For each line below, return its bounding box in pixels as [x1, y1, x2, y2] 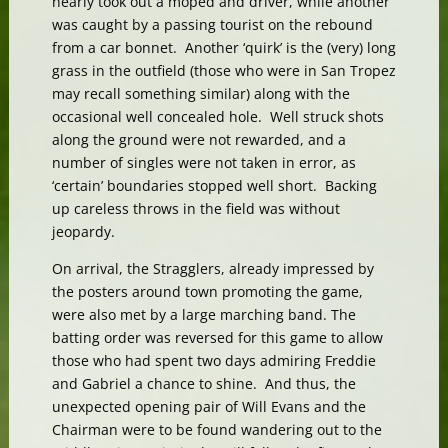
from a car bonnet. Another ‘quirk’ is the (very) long [51, 37, 396, 57]
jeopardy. [51, 221, 115, 241]
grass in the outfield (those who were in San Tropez [51, 60, 396, 80]
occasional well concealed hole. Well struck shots [51, 106, 384, 126]
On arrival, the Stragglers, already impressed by [51, 258, 374, 278]
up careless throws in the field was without [51, 198, 340, 218]
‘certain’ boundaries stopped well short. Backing [51, 175, 377, 195]
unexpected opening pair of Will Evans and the [51, 396, 366, 416]
